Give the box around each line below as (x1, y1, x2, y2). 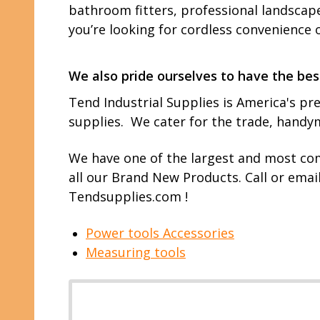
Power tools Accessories (86, 224, 234, 241)
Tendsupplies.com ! (69, 188, 188, 205)
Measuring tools (86, 244, 186, 261)
